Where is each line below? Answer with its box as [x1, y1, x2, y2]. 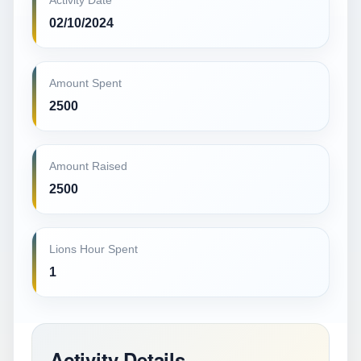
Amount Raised [49, 160, 127, 172]
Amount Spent [49, 77, 122, 89]
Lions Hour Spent [49, 243, 138, 255]
